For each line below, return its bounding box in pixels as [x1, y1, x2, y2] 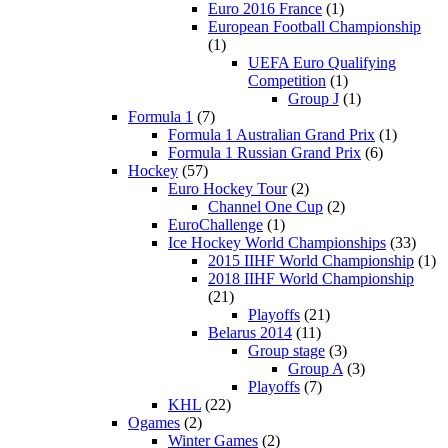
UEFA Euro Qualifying [248, 54, 396, 72]
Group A [288, 360, 343, 378]
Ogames [128, 414, 180, 432]
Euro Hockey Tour [168, 180, 287, 198]
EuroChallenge [168, 216, 263, 234]
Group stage [248, 342, 325, 360]
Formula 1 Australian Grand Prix [168, 126, 375, 144]
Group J [288, 90, 339, 108]
